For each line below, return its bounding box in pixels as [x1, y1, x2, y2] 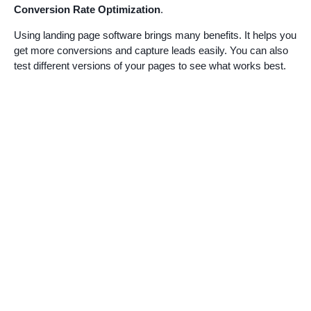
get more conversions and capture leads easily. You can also [14, 44, 288, 56]
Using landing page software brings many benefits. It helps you [14, 28, 296, 41]
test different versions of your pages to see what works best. [14, 59, 286, 72]
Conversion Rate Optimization [14, 3, 160, 15]
